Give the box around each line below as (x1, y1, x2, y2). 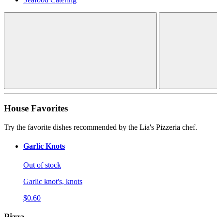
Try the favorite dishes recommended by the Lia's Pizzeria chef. (4, 123, 197, 131)
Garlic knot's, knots (23, 177, 82, 186)
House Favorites (4, 103, 68, 113)
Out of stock (23, 161, 61, 170)
